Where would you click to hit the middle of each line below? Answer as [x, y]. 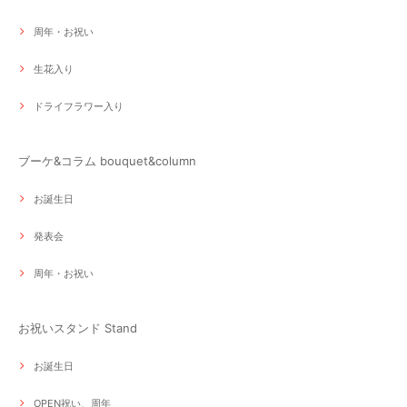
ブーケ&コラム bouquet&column [107, 161]
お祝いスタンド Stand [78, 328]
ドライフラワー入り [79, 107]
